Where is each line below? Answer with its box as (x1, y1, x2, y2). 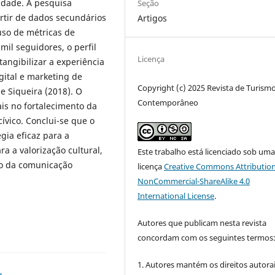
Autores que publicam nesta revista (137, 217, 267, 228)
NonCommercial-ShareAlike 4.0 (137, 175, 250, 187)
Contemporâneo (137, 96, 199, 108)
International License (137, 190, 215, 201)
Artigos (137, 12, 168, 24)
